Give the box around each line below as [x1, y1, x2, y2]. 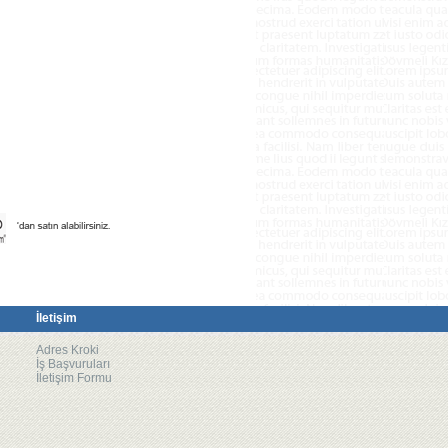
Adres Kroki [36, 343, 99, 357]
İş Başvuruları [36, 357, 110, 371]
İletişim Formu [36, 371, 112, 385]
